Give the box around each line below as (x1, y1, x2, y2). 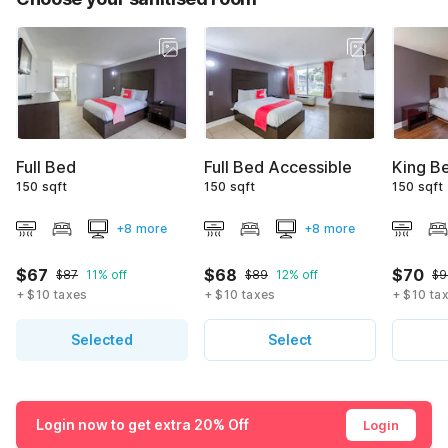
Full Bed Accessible (204, 157, 352, 178)
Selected (71, 331, 133, 349)
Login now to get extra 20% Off (36, 416, 249, 434)
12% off (276, 267, 318, 283)
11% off (86, 267, 127, 283)
